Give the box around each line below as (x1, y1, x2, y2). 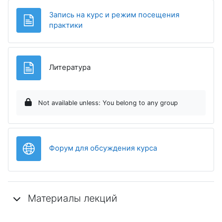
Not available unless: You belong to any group (36, 99, 178, 107)
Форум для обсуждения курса (49, 144, 157, 153)
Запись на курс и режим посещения (49, 10, 179, 19)
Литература (49, 63, 91, 72)
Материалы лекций (28, 192, 117, 205)
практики (49, 20, 83, 30)
